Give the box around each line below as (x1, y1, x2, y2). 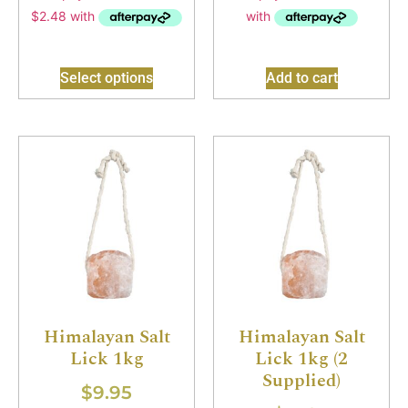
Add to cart (265, 69, 338, 87)
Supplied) (262, 367, 341, 395)
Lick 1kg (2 (255, 345, 348, 373)
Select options (60, 69, 153, 87)
